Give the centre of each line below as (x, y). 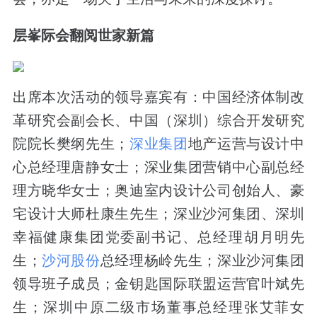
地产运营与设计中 (246, 144)
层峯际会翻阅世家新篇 (83, 35)
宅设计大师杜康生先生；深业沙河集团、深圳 (158, 214)
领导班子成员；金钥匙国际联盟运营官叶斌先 (158, 284)
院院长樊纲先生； (71, 144)
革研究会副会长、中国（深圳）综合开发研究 (158, 121)
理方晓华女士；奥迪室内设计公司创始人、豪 (158, 191)
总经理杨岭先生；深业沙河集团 (202, 261)
